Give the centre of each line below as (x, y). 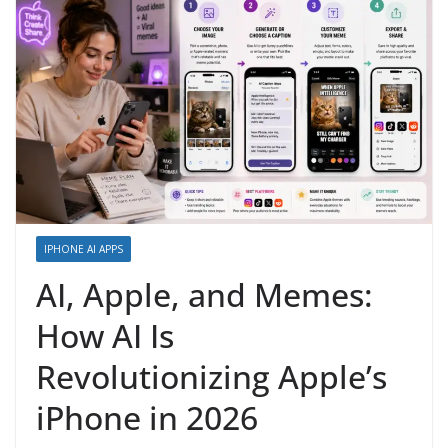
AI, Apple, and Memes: (204, 295)
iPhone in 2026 (147, 418)
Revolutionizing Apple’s (211, 377)
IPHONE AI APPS (83, 249)
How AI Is (105, 336)
